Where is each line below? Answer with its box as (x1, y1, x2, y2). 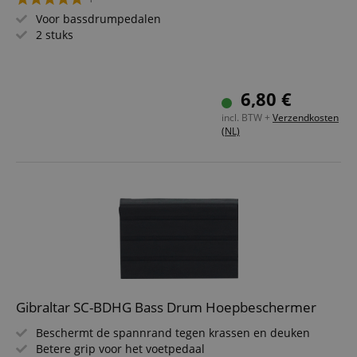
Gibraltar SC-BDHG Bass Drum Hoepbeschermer (16, 298, 316, 316)
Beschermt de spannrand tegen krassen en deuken (36, 325, 310, 340)
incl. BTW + (222, 111, 273, 124)
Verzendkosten (273, 111, 339, 124)
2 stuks (36, 27, 73, 42)
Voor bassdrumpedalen (36, 11, 161, 26)
